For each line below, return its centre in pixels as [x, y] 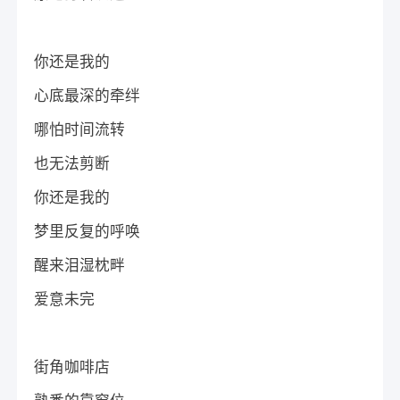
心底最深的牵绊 [87, 96]
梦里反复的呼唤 [87, 231]
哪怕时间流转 [80, 129]
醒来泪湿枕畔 [80, 265]
